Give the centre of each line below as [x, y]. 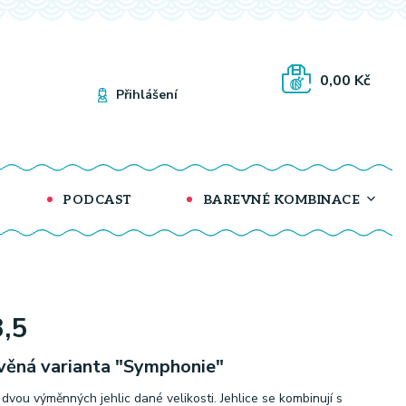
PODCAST [96, 200]
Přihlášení [147, 95]
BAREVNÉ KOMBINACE [280, 200]
